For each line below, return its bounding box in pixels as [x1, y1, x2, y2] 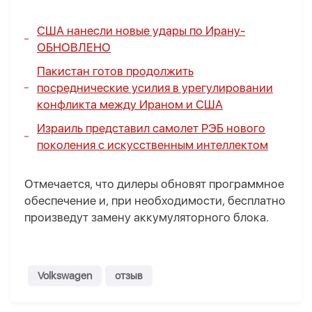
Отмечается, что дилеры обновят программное [24, 177, 284, 192]
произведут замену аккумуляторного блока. [24, 210, 272, 225]
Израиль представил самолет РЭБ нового [37, 121, 265, 136]
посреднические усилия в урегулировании [37, 81, 273, 95]
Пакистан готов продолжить [37, 64, 194, 79]
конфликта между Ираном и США [37, 97, 223, 112]
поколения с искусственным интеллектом [37, 138, 268, 153]
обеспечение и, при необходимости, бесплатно [24, 194, 286, 208]
